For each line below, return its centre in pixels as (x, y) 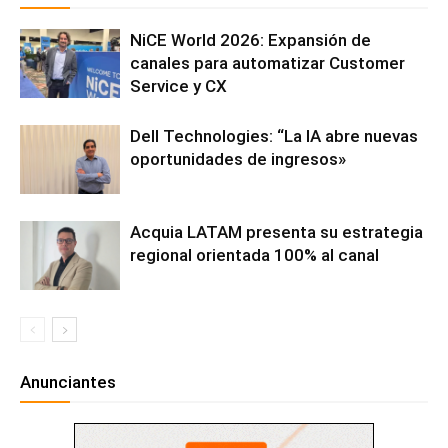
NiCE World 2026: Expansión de (250, 39)
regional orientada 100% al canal (254, 254)
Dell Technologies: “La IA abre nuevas (274, 135)
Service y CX (178, 85)
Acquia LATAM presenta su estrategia (276, 231)
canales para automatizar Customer (267, 62)
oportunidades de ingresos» (238, 158)
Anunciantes (68, 381)
